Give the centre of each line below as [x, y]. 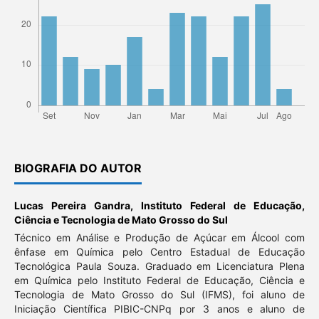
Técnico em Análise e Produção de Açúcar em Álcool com [159, 237]
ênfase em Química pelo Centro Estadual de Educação [159, 251]
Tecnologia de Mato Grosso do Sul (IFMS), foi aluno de [159, 294]
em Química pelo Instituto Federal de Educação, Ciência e [159, 280]
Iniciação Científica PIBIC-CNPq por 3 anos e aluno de [159, 308]
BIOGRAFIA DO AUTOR [78, 168]
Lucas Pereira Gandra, [77, 205]
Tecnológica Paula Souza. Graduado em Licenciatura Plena [159, 266]
